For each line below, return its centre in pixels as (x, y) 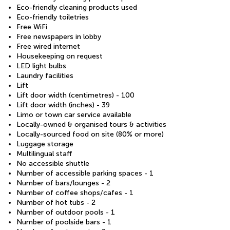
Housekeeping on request (60, 56)
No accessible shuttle (53, 164)
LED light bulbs (41, 66)
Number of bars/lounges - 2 (63, 183)
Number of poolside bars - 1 (64, 222)
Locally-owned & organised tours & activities (91, 124)
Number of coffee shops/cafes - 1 (75, 193)
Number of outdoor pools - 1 (66, 212)
